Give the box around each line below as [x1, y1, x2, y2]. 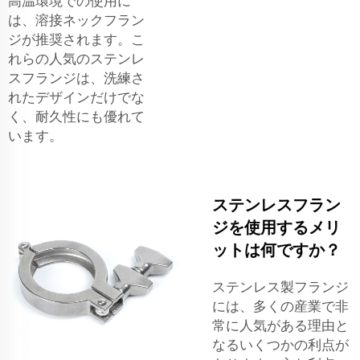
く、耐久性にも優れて [8, 108, 145, 125]
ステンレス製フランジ [212, 278, 349, 295]
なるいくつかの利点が [212, 336, 349, 353]
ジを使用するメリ [212, 217, 341, 237]
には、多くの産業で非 [212, 297, 349, 314]
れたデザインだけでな [8, 88, 145, 105]
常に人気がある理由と [212, 317, 349, 333]
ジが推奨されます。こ [8, 31, 145, 47]
